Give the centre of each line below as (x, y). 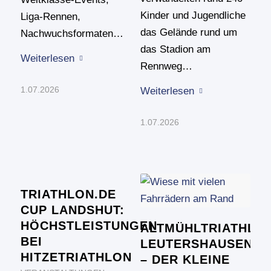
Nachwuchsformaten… (72, 34)
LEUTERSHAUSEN (196, 243)
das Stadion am (175, 50)
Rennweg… (166, 67)
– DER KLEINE (185, 259)
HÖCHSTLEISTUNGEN (89, 225)
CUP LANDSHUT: (72, 210)
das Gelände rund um (188, 33)
